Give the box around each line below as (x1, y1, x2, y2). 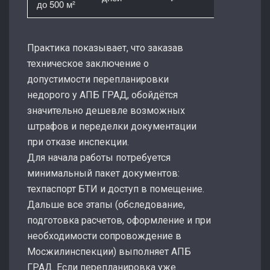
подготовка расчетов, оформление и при (27, 214, 211, 226)
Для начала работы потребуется (27, 151, 171, 163)
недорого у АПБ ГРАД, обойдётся (27, 89, 178, 101)
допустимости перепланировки (27, 73, 169, 85)
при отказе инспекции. (27, 136, 129, 148)
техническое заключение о (27, 57, 149, 69)
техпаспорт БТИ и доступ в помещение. (27, 183, 204, 195)
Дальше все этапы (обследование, (27, 198, 185, 210)
